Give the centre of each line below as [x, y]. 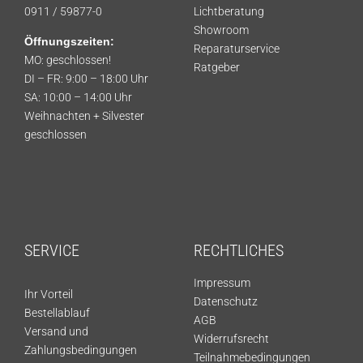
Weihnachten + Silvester [84, 115]
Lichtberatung [229, 11]
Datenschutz [226, 301]
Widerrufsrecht [231, 338]
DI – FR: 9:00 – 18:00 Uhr [86, 78]
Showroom [221, 30]
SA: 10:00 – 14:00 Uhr [78, 97]
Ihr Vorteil [49, 294]
